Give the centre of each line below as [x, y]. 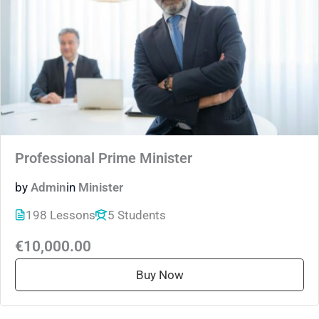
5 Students [137, 215]
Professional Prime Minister [104, 158]
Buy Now [159, 275]
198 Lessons [61, 215]
